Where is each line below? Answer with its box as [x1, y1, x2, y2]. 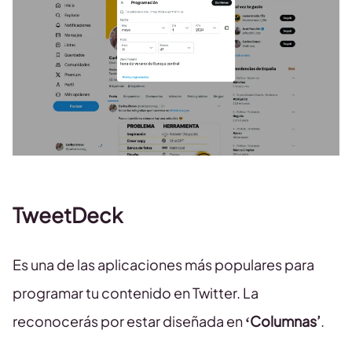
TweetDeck [13, 202, 123, 229]
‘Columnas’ [243, 312, 321, 331]
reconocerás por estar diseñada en [13, 312, 243, 331]
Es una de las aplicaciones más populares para [13, 255, 314, 274]
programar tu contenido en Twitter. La [13, 284, 258, 302]
